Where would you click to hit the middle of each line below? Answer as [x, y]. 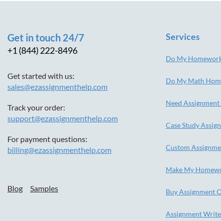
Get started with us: [41, 76]
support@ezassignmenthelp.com [63, 118]
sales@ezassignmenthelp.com [57, 87]
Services [183, 37]
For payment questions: [47, 139]
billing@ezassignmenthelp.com [59, 150]
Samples [44, 188]
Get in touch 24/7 [46, 37]
